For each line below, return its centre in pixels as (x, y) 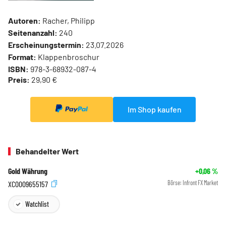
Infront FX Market (200, 183)
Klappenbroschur (68, 56)
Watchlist (37, 204)
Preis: (19, 79)
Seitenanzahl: (33, 32)
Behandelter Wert (47, 151)
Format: (22, 56)
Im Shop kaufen (154, 109)
